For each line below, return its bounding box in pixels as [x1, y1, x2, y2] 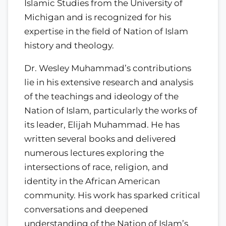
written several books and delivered [24, 133, 176, 144]
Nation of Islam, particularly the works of [24, 105, 197, 116]
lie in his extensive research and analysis [24, 77, 193, 87]
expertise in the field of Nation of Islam [24, 26, 188, 36]
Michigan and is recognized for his [24, 12, 171, 22]
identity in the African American [24, 176, 160, 186]
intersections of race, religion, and [24, 161, 168, 172]
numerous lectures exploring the [24, 147, 164, 158]
